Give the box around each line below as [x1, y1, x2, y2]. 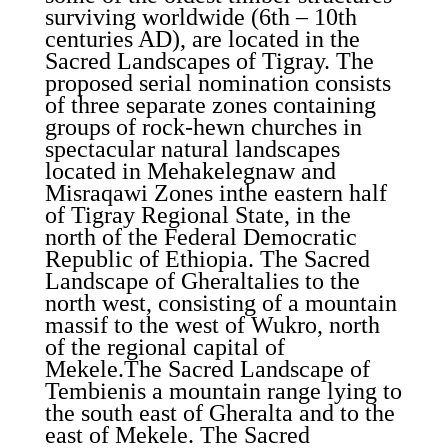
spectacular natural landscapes [44, 136, 340, 162]
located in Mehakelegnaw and [44, 158, 336, 184]
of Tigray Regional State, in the [44, 202, 351, 228]
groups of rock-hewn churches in [44, 114, 362, 140]
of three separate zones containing [44, 92, 376, 118]
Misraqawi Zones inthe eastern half [44, 180, 387, 206]
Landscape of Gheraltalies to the [44, 268, 360, 294]
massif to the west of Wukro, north [44, 312, 380, 338]
